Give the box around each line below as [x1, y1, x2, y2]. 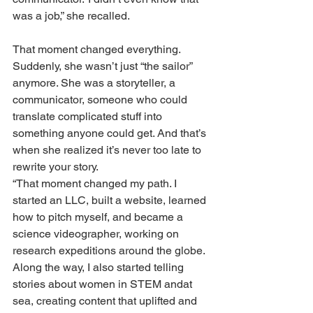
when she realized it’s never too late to [13, 143, 204, 157]
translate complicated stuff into [13, 110, 165, 124]
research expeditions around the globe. [13, 244, 208, 258]
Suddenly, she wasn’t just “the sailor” [13, 59, 195, 73]
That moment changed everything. [13, 43, 183, 57]
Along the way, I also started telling [13, 261, 187, 275]
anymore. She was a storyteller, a [13, 76, 178, 90]
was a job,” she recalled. [13, 9, 130, 23]
